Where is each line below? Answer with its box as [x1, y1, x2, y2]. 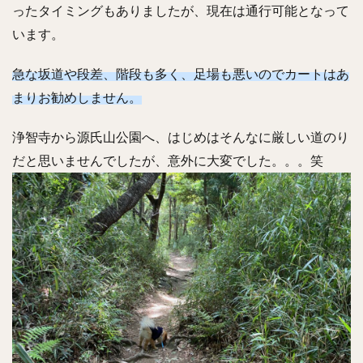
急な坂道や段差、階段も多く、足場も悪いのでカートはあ [12, 67, 349, 82]
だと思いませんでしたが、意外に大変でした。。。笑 [12, 154, 323, 169]
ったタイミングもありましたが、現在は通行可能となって [12, 4, 349, 19]
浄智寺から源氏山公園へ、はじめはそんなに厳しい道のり [12, 130, 349, 145]
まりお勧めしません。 [12, 91, 142, 105]
